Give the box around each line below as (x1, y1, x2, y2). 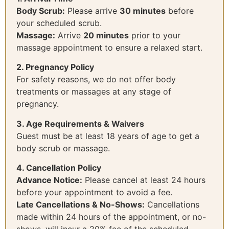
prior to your (129, 30, 180, 40)
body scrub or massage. (16, 143, 110, 153)
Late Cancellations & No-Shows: (16, 199, 145, 210)
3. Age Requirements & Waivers (16, 118, 144, 129)
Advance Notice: (16, 175, 82, 186)
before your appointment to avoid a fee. (16, 187, 172, 198)
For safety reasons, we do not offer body (16, 74, 176, 85)
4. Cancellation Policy (16, 163, 101, 173)
